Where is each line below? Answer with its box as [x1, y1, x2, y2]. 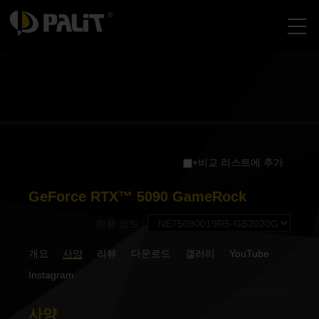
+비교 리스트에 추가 [192, 157, 283, 168]
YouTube [229, 248, 269, 259]
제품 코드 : [96, 217, 147, 229]
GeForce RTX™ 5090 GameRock [28, 189, 246, 204]
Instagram [28, 269, 74, 281]
